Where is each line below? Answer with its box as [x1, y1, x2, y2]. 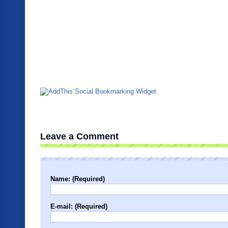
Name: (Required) [50, 175, 105, 183]
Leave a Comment [40, 131, 119, 141]
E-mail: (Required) [50, 203, 107, 210]
